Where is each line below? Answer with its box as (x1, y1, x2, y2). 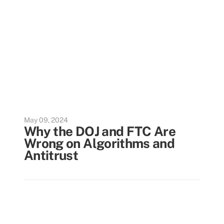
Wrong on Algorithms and (24, 135, 175, 151)
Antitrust (24, 147, 78, 163)
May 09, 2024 (24, 116, 68, 124)
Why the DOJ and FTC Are (24, 123, 176, 139)
